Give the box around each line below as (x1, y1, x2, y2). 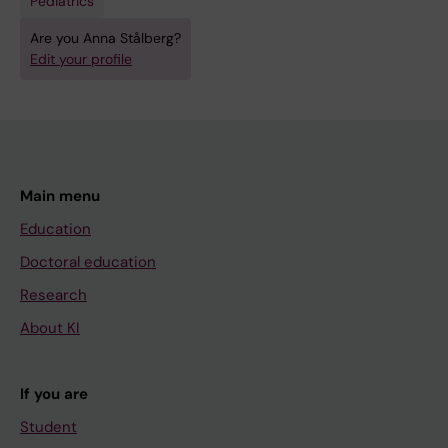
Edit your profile (30, 50, 132, 68)
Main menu (20, 186, 100, 206)
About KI (20, 318, 80, 338)
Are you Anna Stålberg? (30, 29, 181, 47)
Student (20, 417, 77, 437)
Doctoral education (20, 252, 156, 272)
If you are (20, 384, 88, 404)
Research (20, 285, 87, 305)
